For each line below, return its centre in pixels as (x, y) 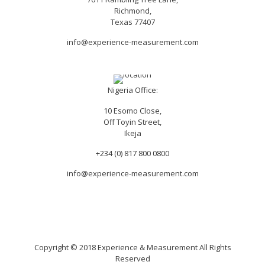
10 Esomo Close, (132, 111)
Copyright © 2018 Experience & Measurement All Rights (132, 248)
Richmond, (132, 11)
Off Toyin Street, (132, 122)
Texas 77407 (132, 22)
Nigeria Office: (132, 90)
